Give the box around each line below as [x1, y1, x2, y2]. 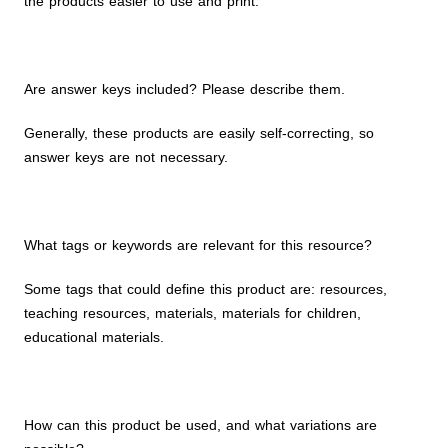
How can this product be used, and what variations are [24, 417, 377, 433]
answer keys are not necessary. [24, 149, 228, 165]
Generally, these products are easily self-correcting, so [24, 125, 374, 141]
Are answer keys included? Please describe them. [24, 81, 345, 97]
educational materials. [24, 329, 164, 345]
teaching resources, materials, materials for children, [24, 305, 361, 321]
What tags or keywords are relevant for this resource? [24, 237, 372, 253]
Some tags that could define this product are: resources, [24, 281, 387, 297]
